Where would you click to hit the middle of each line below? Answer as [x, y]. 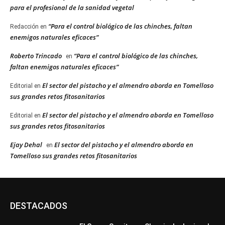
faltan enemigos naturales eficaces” [64, 67]
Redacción [24, 27]
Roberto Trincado [36, 56]
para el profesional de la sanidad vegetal [72, 8]
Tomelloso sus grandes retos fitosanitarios [74, 156]
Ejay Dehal [26, 145]
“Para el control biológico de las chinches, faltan [120, 26]
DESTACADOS [39, 206]
